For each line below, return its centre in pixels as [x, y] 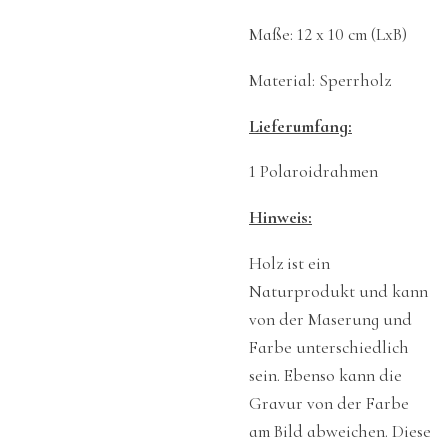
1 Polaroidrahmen [313, 172]
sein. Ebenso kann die [325, 375]
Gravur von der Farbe [329, 403]
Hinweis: [280, 218]
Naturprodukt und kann [338, 291]
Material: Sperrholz [320, 81]
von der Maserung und [330, 319]
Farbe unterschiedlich [329, 347]
